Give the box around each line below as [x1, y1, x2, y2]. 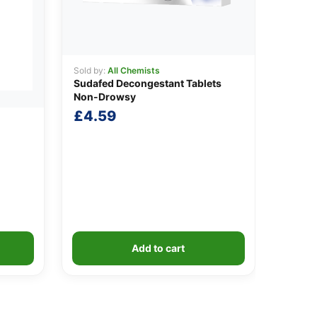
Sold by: [73, 64, 108, 76]
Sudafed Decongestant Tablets [73, 76, 221, 89]
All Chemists [107, 64, 160, 76]
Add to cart [132, 241, 185, 254]
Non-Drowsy [73, 90, 136, 103]
